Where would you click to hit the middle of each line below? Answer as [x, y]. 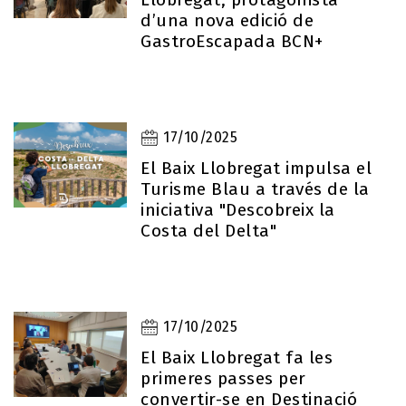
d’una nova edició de [227, 20]
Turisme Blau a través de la [255, 189]
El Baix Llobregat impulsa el [256, 168]
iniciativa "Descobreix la [238, 210]
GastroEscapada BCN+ [232, 41]
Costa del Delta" [209, 231]
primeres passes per [223, 378]
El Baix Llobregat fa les [237, 358]
